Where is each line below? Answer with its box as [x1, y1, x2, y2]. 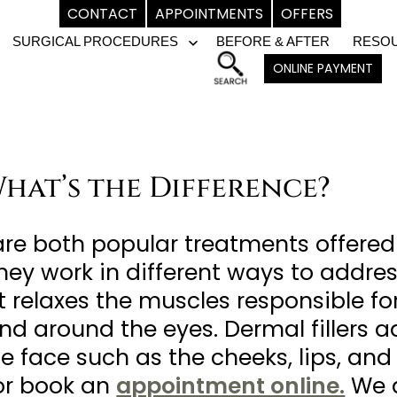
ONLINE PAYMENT [273, 58, 373, 77]
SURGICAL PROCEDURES [12, 34, 178, 50]
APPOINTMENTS [154, 4, 263, 24]
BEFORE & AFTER [215, 34, 330, 50]
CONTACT [66, 4, 137, 24]
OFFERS [280, 4, 333, 24]
